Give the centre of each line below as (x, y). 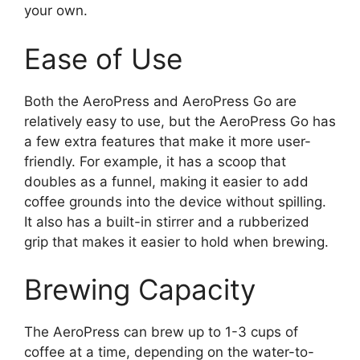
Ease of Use (103, 58)
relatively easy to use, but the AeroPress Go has (180, 121)
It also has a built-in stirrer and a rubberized (167, 221)
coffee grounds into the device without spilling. (175, 201)
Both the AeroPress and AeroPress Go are (160, 101)
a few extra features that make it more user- (168, 141)
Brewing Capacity (140, 290)
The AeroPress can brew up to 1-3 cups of (161, 332)
